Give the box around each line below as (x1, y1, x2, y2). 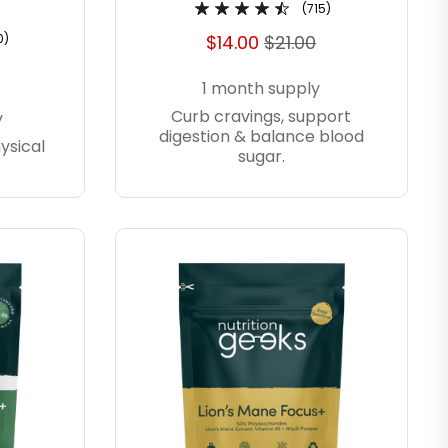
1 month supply (202, 76, 321, 100)
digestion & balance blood (158, 124, 364, 148)
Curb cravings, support (171, 104, 352, 128)
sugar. (237, 144, 285, 168)
